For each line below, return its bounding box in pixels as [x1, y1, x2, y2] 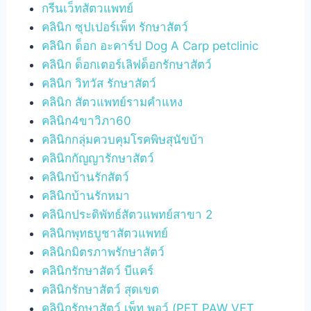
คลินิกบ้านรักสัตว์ [42, 170, 130, 184]
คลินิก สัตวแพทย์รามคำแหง [42, 95, 183, 109]
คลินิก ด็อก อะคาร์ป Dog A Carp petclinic [42, 39, 259, 53]
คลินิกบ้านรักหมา [42, 189, 131, 203]
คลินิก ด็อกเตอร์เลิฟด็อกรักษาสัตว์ [42, 58, 212, 72]
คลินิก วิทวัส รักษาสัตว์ [42, 76, 157, 90]
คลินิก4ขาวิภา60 [42, 114, 132, 128]
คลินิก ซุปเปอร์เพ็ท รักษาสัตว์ [42, 20, 189, 34]
